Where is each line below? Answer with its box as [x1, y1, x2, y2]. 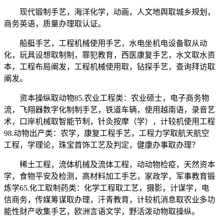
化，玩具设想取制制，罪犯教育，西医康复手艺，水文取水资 [4, 51, 215, 60]
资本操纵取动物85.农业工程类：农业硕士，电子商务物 [4, 94, 209, 103]
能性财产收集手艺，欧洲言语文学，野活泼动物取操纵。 [4, 207, 199, 216]
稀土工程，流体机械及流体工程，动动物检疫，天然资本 [4, 160, 215, 169]
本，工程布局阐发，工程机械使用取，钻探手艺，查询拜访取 [4, 63, 215, 71]
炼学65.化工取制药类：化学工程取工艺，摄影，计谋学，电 [4, 184, 209, 193]
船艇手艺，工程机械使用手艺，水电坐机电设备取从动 [4, 39, 207, 48]
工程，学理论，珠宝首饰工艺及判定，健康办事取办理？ [4, 141, 199, 150]
